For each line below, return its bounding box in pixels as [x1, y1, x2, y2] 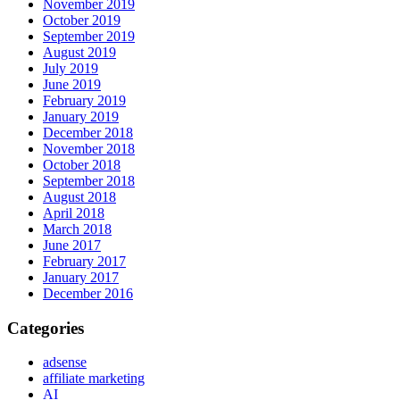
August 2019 [43, 45, 116, 60]
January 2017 [43, 270, 119, 285]
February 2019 [43, 93, 126, 108]
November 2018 [43, 141, 135, 156]
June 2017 [43, 237, 101, 253]
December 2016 [43, 286, 133, 301]
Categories [7, 318, 84, 337]
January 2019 [43, 109, 119, 124]
